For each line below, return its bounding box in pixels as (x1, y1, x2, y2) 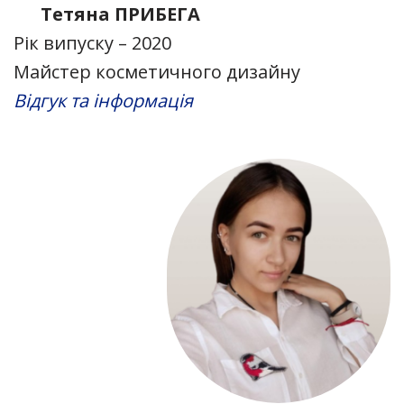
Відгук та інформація (14, 87, 193, 113)
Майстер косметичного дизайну (14, 59, 300, 84)
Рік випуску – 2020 (14, 30, 171, 55)
